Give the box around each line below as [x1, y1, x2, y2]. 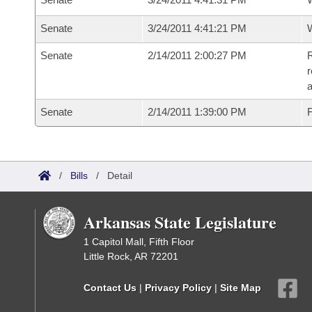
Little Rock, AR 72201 [84, 251, 178, 262]
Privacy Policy [145, 281, 212, 293]
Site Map [220, 281, 261, 293]
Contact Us [84, 281, 136, 293]
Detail [107, 170, 132, 181]
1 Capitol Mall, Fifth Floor [84, 236, 194, 247]
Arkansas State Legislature [84, 210, 276, 234]
